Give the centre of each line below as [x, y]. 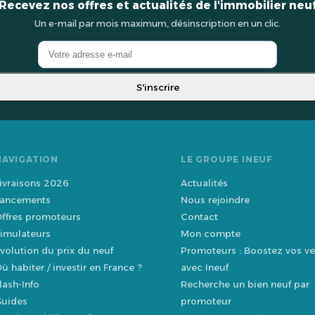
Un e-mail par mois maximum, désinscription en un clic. [157, 24]
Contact [199, 217]
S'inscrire [157, 87]
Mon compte [211, 233]
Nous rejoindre [215, 200]
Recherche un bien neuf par [245, 284]
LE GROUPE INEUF [227, 159]
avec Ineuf [205, 267]
